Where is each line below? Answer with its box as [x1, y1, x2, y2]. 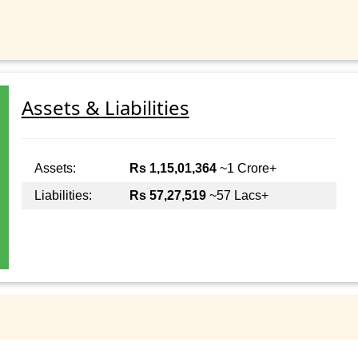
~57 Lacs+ [205, 189, 268, 203]
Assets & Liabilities [21, 94, 189, 121]
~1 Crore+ [216, 161, 276, 176]
